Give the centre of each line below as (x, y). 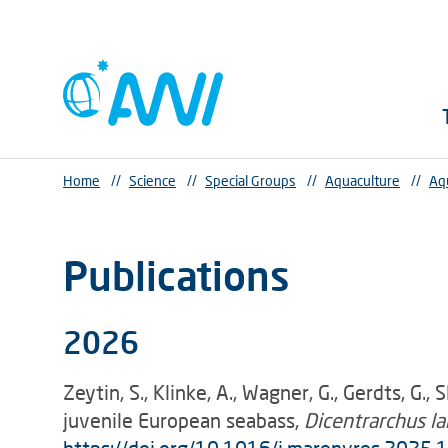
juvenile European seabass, (183, 420)
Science (152, 180)
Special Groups (250, 180)
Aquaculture (362, 180)
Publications (176, 275)
